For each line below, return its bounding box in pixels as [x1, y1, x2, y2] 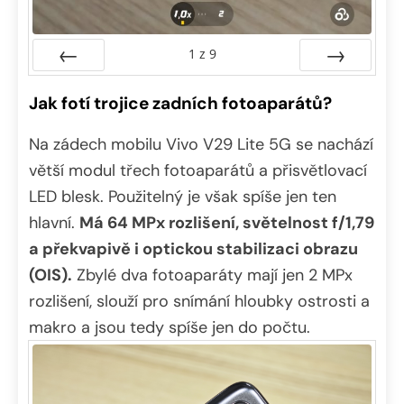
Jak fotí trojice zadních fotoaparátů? [29, 91, 332, 115]
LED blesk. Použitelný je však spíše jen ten [29, 185, 336, 207]
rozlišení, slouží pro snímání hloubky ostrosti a [29, 289, 370, 312]
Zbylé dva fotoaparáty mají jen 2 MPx [72, 263, 353, 286]
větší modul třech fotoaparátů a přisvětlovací [29, 159, 367, 181]
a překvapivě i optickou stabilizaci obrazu [29, 237, 358, 260]
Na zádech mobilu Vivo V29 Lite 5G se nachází [29, 133, 373, 155]
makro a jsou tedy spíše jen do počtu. [29, 316, 310, 338]
